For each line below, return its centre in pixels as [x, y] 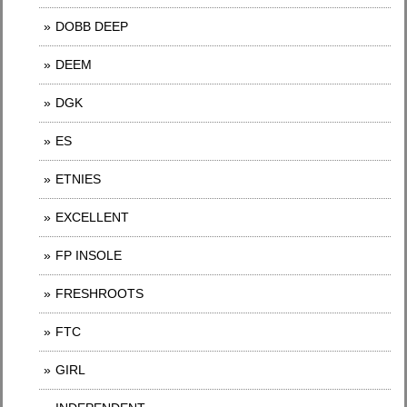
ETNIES [78, 179]
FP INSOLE [89, 255]
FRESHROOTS [99, 293]
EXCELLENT [92, 217]
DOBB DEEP [92, 26]
